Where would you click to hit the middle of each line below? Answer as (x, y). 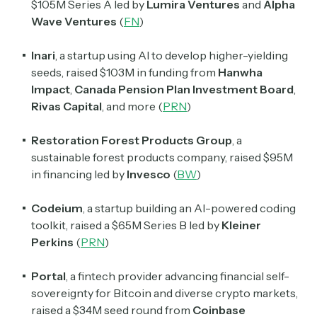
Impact (51, 90)
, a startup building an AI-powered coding (189, 208)
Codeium (57, 208)
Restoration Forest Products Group (132, 140)
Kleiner (241, 225)
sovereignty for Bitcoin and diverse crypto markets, (165, 293)
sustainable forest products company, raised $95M (162, 157)
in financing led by (79, 174)
